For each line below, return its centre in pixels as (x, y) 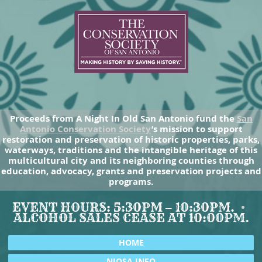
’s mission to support (197, 129)
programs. (131, 182)
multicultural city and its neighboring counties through (131, 161)
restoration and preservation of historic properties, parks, (131, 140)
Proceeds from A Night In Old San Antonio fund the (123, 119)
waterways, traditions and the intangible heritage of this (131, 150)
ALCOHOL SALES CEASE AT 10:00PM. (131, 218)
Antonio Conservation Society (85, 129)
